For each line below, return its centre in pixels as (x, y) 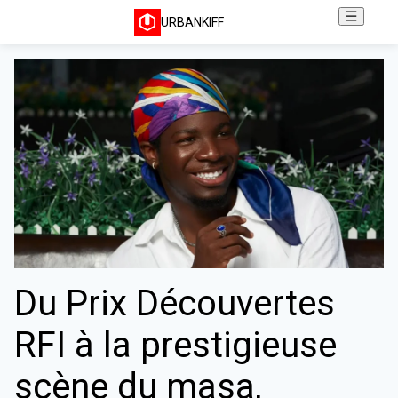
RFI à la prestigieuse (175, 346)
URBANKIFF (192, 22)
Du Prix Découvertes (175, 304)
